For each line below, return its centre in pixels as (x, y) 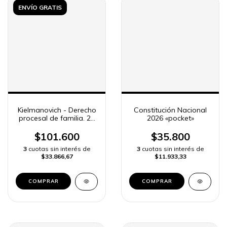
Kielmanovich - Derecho (57, 110)
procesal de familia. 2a (57, 118)
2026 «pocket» (170, 118)
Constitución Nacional (170, 110)
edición (57, 126)
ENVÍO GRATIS (40, 8)
